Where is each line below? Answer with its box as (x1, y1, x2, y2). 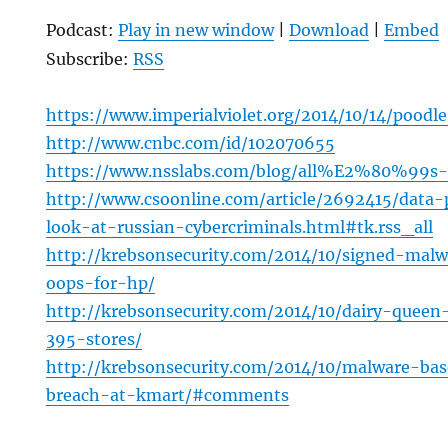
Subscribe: (46, 49, 134, 70)
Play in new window (118, 20, 275, 41)
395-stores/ (46, 329, 143, 350)
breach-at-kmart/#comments (46, 385, 290, 406)
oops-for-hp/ (46, 273, 156, 294)
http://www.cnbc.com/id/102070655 (46, 133, 336, 154)
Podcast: (46, 20, 119, 41)
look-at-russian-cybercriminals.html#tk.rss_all (46, 217, 434, 238)
